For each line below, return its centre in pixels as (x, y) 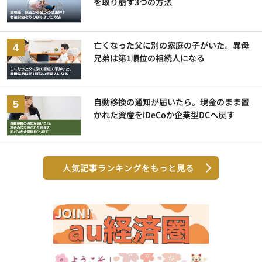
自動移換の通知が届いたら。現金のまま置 (172, 101)
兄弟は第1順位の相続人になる (149, 58)
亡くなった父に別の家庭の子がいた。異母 (172, 45)
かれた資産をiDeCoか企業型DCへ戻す (164, 114)
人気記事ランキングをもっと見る (128, 168)
